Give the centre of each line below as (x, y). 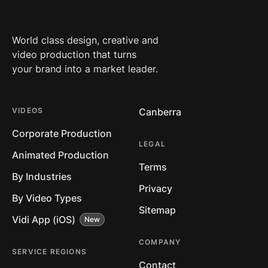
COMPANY (160, 242)
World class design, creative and (85, 40)
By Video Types (47, 198)
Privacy (156, 189)
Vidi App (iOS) (44, 220)
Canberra (160, 112)
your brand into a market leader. (85, 69)
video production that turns (74, 55)
